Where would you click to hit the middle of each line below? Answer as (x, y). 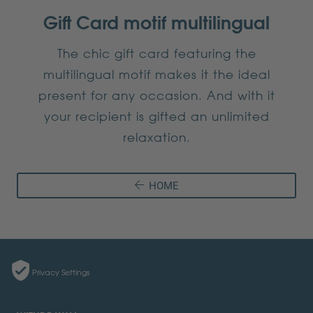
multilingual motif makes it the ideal (156, 74)
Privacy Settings (61, 272)
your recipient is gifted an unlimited (156, 116)
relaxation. (156, 137)
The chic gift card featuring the (156, 53)
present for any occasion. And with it (156, 95)
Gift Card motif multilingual (156, 22)
